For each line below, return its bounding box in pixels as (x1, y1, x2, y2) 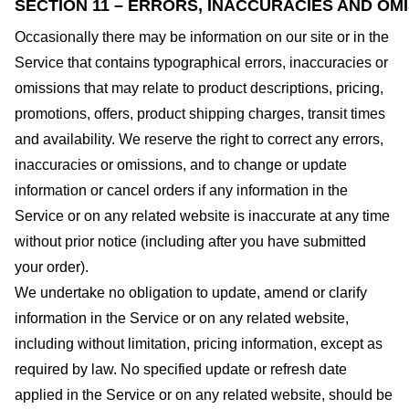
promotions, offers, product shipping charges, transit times (15, 105, 385, 121)
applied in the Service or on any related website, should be (15, 386, 393, 403)
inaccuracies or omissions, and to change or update (15, 156, 347, 173)
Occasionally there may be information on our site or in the (15, 28, 389, 45)
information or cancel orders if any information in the (15, 182, 348, 198)
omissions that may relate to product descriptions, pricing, (15, 79, 383, 96)
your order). (15, 258, 89, 275)
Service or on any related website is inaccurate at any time (15, 207, 390, 224)
